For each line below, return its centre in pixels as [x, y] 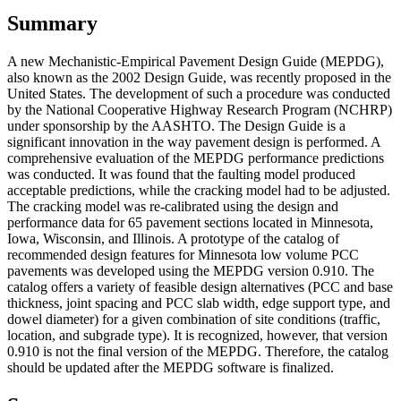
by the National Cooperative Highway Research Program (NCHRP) [200, 110]
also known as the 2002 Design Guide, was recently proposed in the [199, 78]
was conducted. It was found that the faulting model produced [181, 175]
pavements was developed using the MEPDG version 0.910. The [191, 271]
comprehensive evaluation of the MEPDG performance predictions [196, 158]
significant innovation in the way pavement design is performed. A [194, 142]
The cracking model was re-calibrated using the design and [173, 207]
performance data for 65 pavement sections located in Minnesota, [190, 223]
